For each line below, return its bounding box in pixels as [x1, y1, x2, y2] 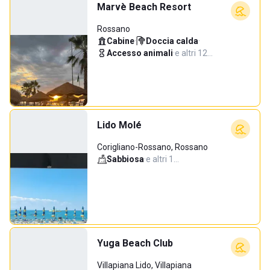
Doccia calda [146, 36, 198, 46]
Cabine [107, 36, 134, 46]
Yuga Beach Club [97, 237, 173, 249]
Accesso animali [107, 48, 173, 58]
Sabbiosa [107, 154, 144, 164]
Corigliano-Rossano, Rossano [97, 142, 208, 152]
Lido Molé [97, 119, 142, 131]
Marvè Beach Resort [97, 1, 191, 13]
